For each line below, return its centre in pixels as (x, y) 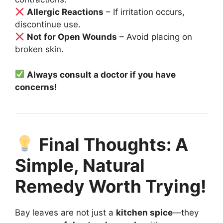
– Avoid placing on (155, 37)
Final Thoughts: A (111, 144)
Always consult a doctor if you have (102, 74)
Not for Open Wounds (72, 37)
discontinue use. (48, 25)
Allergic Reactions (65, 12)
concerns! (36, 87)
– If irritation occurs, (144, 12)
